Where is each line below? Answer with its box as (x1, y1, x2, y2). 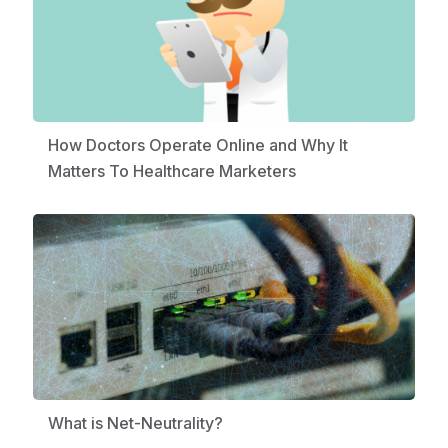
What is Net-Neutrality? (47, 413, 223, 434)
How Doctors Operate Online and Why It (47, 135, 348, 156)
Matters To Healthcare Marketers (47, 161, 296, 182)
